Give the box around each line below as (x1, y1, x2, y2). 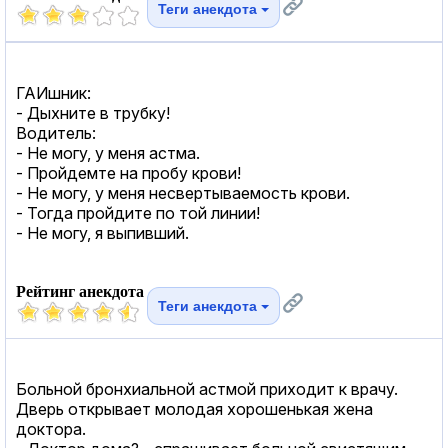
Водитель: (16, 122, 96, 143)
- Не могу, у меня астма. (16, 142, 200, 163)
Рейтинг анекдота (16, 282, 144, 300)
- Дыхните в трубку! (16, 102, 170, 123)
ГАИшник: (16, 82, 91, 103)
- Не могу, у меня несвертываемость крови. (16, 182, 350, 203)
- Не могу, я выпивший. (16, 222, 189, 243)
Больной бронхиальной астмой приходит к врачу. (16, 378, 398, 399)
